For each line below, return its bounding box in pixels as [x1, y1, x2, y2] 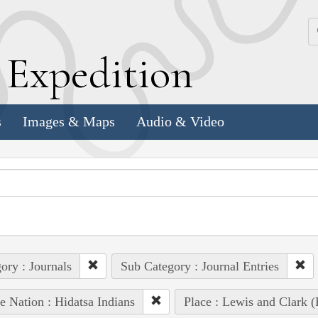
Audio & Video [136, 114, 224, 130]
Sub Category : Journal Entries [120, 258, 279, 273]
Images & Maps [23, 114, 115, 130]
